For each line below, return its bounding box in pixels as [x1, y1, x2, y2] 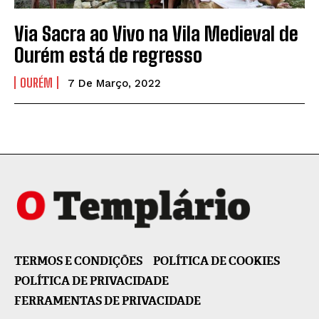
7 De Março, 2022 [68, 76, 161, 90]
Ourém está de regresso [14, 42, 202, 67]
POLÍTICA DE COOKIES [153, 253, 280, 269]
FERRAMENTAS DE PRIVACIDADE [14, 293, 201, 309]
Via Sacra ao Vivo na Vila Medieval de [14, 21, 298, 46]
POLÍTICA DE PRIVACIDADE [14, 273, 169, 289]
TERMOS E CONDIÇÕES [14, 253, 142, 269]
